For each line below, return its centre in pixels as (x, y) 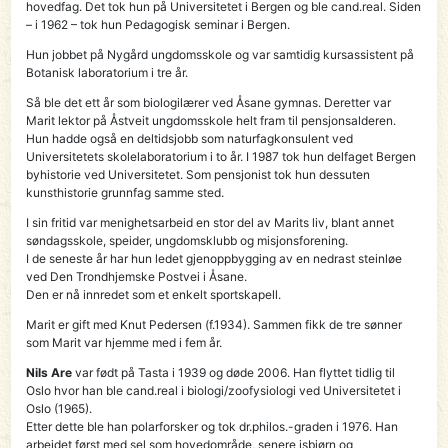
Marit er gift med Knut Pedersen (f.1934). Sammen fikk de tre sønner (214, 324)
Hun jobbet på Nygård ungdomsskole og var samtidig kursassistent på (220, 54)
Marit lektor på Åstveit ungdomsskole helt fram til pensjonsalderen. (211, 120)
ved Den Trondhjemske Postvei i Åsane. (137, 276)
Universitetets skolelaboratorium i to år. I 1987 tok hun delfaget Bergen (221, 156)
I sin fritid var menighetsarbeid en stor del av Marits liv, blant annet (210, 222)
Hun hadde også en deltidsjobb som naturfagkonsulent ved (190, 138)
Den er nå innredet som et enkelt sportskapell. (154, 294)
